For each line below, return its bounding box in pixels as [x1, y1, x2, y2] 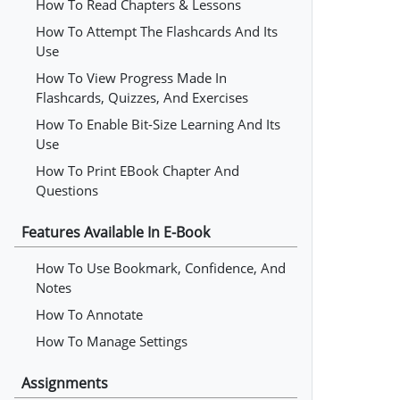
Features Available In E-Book [21, 222, 210, 242]
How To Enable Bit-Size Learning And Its [36, 115, 280, 133]
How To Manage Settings [36, 332, 187, 350]
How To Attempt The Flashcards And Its [36, 22, 278, 40]
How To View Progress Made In [36, 69, 227, 87]
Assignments [21, 373, 108, 393]
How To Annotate [36, 305, 143, 323]
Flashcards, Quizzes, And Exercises [36, 88, 248, 106]
